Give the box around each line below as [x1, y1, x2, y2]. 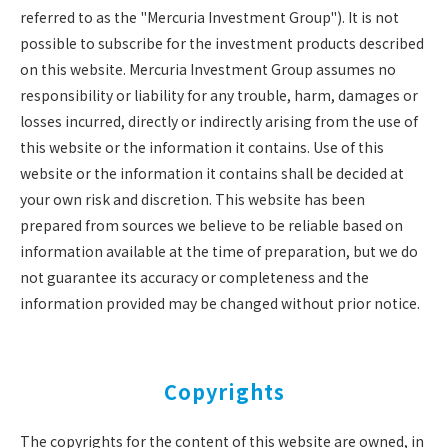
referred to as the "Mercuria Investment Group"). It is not [20, 7, 399, 27]
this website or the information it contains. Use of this [20, 137, 384, 157]
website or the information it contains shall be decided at [20, 163, 404, 183]
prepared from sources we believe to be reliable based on [20, 215, 403, 235]
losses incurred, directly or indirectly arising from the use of [20, 111, 418, 131]
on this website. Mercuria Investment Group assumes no [20, 59, 396, 79]
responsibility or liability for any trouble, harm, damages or [20, 85, 418, 105]
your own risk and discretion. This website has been [20, 189, 365, 209]
